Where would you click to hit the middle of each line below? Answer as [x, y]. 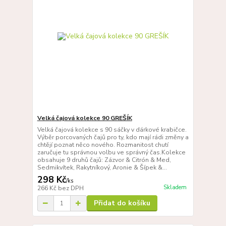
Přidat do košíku [122, 203]
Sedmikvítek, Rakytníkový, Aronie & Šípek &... [102, 168]
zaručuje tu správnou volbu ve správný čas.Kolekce [111, 153]
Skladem [175, 187]
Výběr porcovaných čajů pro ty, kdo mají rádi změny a [113, 137]
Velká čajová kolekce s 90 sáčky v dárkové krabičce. [112, 130]
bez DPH [71, 188]
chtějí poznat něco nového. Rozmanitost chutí [103, 145]
